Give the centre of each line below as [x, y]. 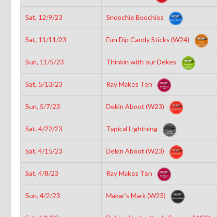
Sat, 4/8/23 [42, 173]
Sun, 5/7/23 [42, 106]
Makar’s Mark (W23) [136, 195]
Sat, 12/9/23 [44, 17]
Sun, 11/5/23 [44, 62]
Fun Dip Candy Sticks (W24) [148, 39]
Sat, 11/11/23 [46, 39]
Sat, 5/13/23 [44, 84]
